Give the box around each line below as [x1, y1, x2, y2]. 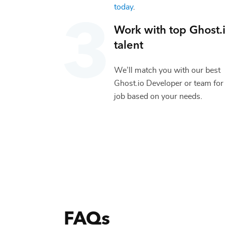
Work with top [114, 21, 189, 37]
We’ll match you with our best [114, 66, 220, 74]
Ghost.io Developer [114, 79, 182, 87]
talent [114, 36, 143, 52]
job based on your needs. [114, 92, 202, 100]
